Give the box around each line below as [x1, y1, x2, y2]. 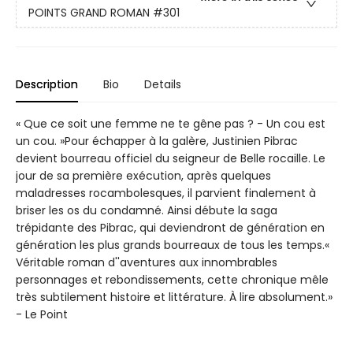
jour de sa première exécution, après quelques [16, 168, 271, 184]
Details [144, 76, 181, 93]
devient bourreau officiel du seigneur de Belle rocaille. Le [16, 150, 325, 167]
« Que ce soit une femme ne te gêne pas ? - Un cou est [16, 116, 325, 132]
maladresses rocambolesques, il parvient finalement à [16, 185, 316, 202]
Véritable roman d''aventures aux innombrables [16, 255, 277, 271]
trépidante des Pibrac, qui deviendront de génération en [16, 220, 325, 236]
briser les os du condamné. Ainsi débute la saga [16, 203, 277, 219]
